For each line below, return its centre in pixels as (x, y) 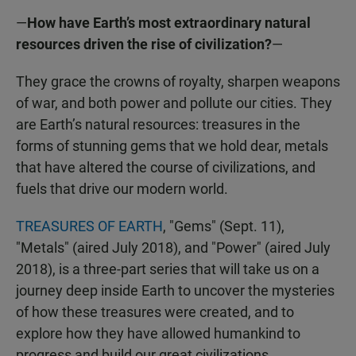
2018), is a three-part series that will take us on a (168, 269)
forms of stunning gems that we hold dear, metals (172, 146)
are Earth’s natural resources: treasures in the (158, 125)
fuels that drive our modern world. (122, 189)
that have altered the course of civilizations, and (166, 168)
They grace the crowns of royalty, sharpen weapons (178, 82)
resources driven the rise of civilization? (144, 44)
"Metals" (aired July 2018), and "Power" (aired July (173, 248)
